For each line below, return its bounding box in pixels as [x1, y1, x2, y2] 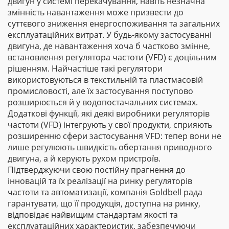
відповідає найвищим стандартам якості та [8, 209, 178, 220]
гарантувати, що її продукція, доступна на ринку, [8, 198, 200, 209]
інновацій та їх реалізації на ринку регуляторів [8, 175, 192, 187]
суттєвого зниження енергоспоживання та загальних [8, 18, 220, 29]
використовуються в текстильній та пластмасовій [8, 74, 203, 85]
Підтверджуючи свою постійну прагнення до [8, 164, 186, 175]
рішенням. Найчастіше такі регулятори [8, 63, 163, 74]
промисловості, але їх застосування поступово [8, 85, 193, 97]
